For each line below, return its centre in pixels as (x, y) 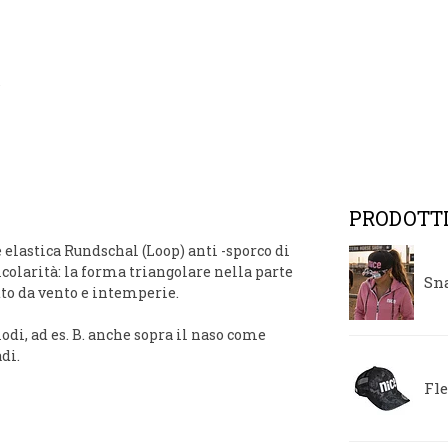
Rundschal (101, 250)
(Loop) (163, 250)
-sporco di (254, 250)
